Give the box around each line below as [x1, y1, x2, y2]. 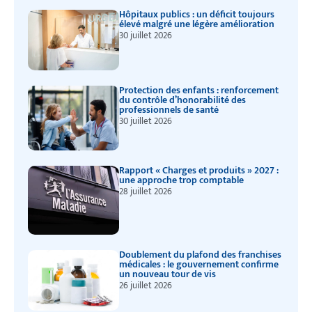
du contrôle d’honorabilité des [118, 92, 246, 109]
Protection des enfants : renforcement [118, 82, 279, 99]
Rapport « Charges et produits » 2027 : [118, 162, 279, 178]
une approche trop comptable [118, 171, 244, 188]
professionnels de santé [118, 102, 219, 118]
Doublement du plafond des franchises [118, 247, 281, 263]
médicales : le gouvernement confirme [118, 256, 279, 273]
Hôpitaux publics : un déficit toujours [118, 6, 274, 23]
